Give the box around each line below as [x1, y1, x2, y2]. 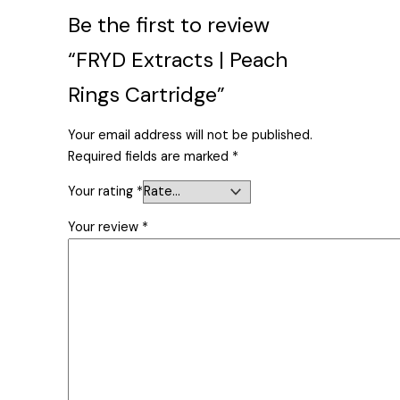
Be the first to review [68, 10, 271, 38]
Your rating [68, 183, 137, 201]
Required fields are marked [68, 147, 233, 165]
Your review [68, 218, 143, 236]
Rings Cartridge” [68, 79, 226, 108]
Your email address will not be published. [68, 126, 313, 144]
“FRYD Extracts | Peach [68, 45, 288, 73]
